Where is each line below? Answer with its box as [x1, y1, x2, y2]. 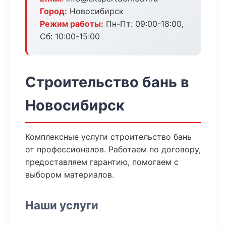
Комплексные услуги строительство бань [25, 132, 192, 142]
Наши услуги [25, 198, 98, 212]
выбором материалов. [25, 169, 114, 180]
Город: [40, 6, 67, 16]
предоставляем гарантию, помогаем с [25, 157, 179, 167]
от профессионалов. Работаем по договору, [25, 144, 201, 154]
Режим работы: [40, 19, 103, 29]
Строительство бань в [25, 73, 189, 91]
